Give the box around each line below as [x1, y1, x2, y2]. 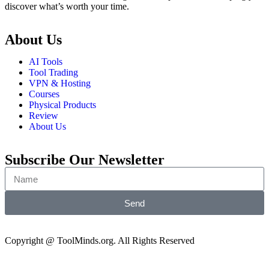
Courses [29, 89, 59, 100]
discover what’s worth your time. [5, 1, 129, 12]
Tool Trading [29, 67, 78, 78]
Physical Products [29, 100, 96, 110]
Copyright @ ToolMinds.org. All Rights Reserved [5, 235, 195, 246]
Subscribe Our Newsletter [5, 152, 165, 168]
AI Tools [29, 56, 62, 67]
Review [29, 110, 58, 121]
